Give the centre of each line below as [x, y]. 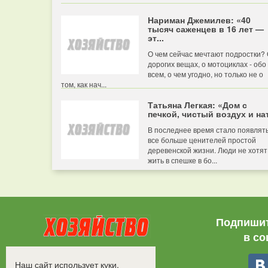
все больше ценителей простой [202, 140]
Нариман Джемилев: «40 [199, 20]
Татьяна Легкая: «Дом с [197, 105]
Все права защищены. [87, 260]
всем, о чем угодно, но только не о [205, 74]
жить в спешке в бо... [182, 160]
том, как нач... [84, 84]
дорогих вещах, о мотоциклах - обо [207, 64]
